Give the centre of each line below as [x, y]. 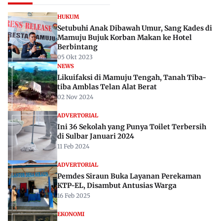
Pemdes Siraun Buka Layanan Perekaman [129, 176]
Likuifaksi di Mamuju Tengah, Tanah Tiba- [132, 78]
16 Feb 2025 [74, 196]
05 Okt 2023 [75, 57]
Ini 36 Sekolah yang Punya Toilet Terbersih [132, 127]
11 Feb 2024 [73, 147]
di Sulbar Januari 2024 [96, 136]
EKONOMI [71, 214]
